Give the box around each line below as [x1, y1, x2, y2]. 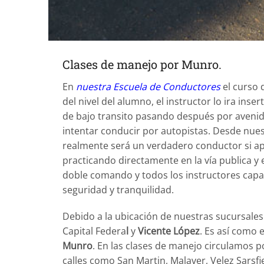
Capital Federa [62, 225, 126, 238]
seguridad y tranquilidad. [62, 183, 174, 196]
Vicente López [138, 225, 200, 238]
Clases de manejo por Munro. [62, 56, 222, 72]
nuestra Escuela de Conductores [76, 80, 220, 93]
